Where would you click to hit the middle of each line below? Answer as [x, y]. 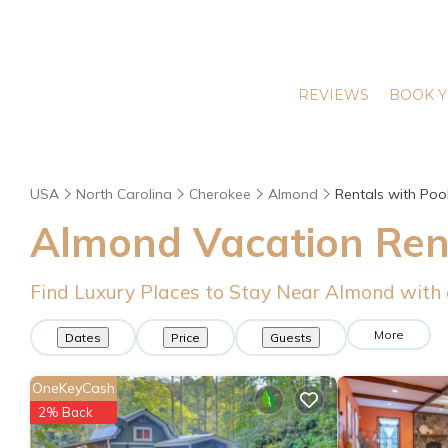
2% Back [65, 412]
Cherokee [220, 194]
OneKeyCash [73, 388]
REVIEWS [333, 95]
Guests [291, 337]
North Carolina [124, 194]
